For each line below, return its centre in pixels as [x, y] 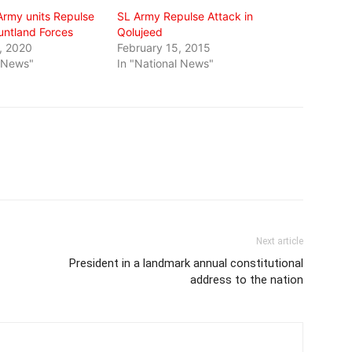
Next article [280, 241]
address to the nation [247, 279]
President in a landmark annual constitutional [186, 263]
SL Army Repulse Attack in [185, 16]
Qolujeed [140, 31]
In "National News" [166, 63]
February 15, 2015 [164, 47]
